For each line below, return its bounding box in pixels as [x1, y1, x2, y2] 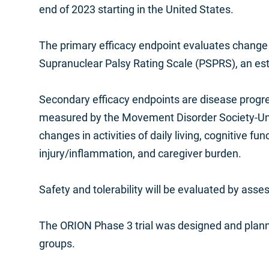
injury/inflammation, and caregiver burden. [39, 147, 241, 160]
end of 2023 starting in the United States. [39, 3, 236, 16]
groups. [39, 237, 75, 250]
